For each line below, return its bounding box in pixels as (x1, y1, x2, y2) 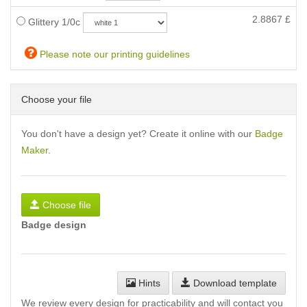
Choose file (42, 199, 91, 210)
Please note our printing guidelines (37, 49, 190, 60)
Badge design (21, 219, 86, 230)
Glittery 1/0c (25, 16, 80, 27)
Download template (191, 278, 277, 288)
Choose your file (21, 94, 92, 105)
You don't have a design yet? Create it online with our (21, 128, 255, 139)
